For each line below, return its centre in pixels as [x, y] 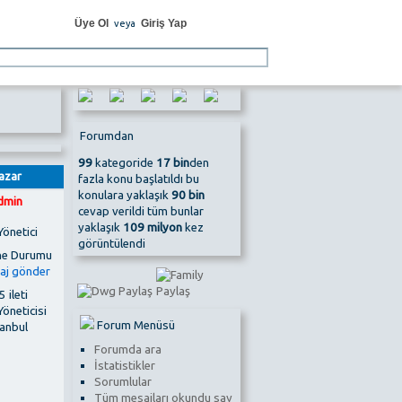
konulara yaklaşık [124, 196]
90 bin [188, 196]
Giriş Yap [163, 23]
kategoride [124, 163]
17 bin [172, 163]
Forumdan [106, 135]
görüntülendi [111, 244]
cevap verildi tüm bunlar [140, 212]
